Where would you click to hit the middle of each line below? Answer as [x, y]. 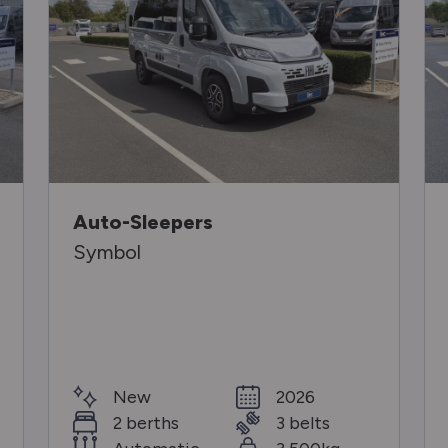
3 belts [302, 422]
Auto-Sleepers [143, 221]
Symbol [107, 251]
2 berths [146, 422]
